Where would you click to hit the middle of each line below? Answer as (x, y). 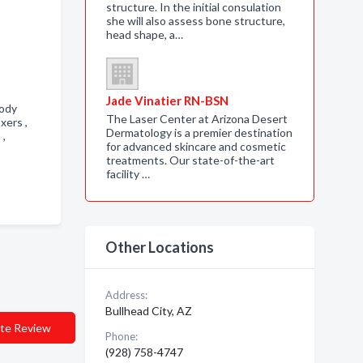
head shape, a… (144, 34)
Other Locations (159, 247)
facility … (128, 174)
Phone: (121, 336)
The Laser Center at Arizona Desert (196, 119)
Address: (126, 295)
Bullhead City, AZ (148, 311)
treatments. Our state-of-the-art (190, 160)
